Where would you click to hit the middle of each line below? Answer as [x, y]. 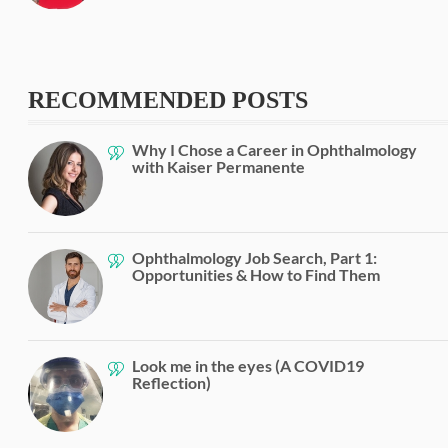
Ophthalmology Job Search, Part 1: [254, 257]
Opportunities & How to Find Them [255, 274]
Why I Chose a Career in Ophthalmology [274, 149]
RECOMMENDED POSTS [168, 99]
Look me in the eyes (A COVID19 [247, 365]
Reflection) [171, 382]
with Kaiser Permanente [218, 166]
